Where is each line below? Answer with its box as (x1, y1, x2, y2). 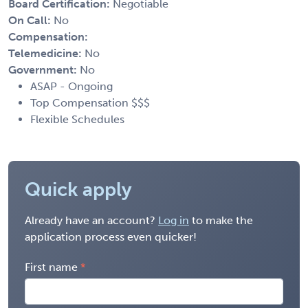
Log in (158, 213, 189, 227)
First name (25, 260, 78, 274)
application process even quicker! (25, 230, 197, 243)
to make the (189, 213, 253, 227)
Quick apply (25, 177, 132, 201)
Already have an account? (25, 213, 158, 227)
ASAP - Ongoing (30, 79, 113, 93)
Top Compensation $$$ (30, 96, 150, 109)
